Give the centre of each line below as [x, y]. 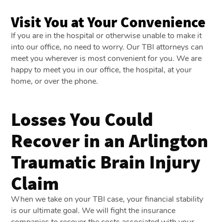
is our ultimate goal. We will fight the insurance [93, 210]
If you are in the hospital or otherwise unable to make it [107, 35]
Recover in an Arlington [110, 140]
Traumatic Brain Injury [106, 161]
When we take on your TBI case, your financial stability [107, 199]
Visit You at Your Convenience [109, 22]
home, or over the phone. [56, 81]
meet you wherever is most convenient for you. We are [107, 58]
